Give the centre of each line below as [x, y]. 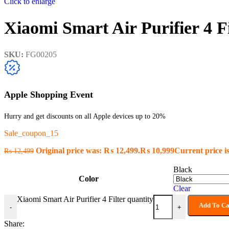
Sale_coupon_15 [31, 133]
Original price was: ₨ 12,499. [88, 151]
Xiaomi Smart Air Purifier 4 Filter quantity [85, 199]
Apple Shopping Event [49, 95]
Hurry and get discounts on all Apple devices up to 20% [85, 117]
